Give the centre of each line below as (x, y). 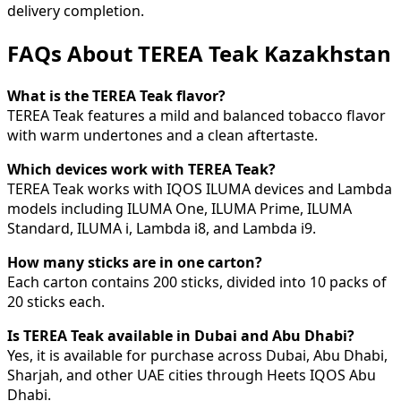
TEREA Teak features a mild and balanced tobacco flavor (196, 115)
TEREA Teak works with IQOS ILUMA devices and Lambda (200, 188)
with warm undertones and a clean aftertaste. (162, 135)
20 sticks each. (56, 301)
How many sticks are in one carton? (135, 262)
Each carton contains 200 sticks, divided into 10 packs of (197, 282)
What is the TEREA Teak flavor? (116, 95)
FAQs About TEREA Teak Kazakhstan (199, 53)
